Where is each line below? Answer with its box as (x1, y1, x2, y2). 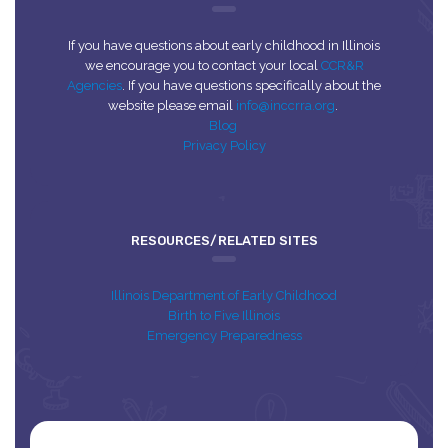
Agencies (67, 77, 122, 93)
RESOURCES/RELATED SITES (130, 232, 318, 248)
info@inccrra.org (235, 97, 335, 113)
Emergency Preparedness (146, 327, 302, 343)
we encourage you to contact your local (84, 57, 321, 73)
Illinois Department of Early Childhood (111, 287, 337, 303)
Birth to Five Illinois (168, 307, 280, 323)
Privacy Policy (182, 137, 266, 153)
